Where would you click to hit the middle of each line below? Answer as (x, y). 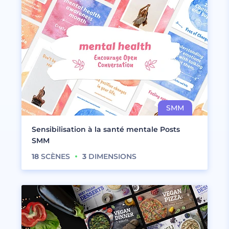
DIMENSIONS (111, 156)
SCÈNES (54, 156)
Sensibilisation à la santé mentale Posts (106, 129)
